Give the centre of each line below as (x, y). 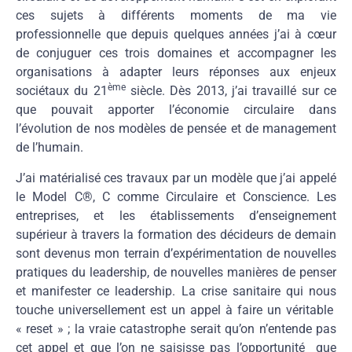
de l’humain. (49, 148)
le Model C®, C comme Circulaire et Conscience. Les (176, 196)
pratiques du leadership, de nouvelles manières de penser (176, 272)
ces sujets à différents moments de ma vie (176, 16)
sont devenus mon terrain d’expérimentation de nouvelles (176, 253)
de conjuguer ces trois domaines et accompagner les (176, 53)
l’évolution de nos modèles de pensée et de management (176, 129)
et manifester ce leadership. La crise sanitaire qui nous (176, 291)
